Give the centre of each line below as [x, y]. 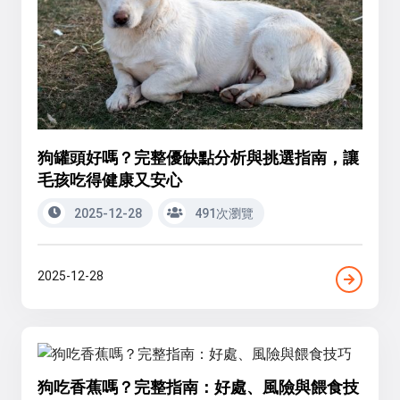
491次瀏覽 [223, 213]
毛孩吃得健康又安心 [110, 179]
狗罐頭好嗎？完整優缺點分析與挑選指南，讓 [198, 157]
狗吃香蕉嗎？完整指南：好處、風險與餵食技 [198, 386]
